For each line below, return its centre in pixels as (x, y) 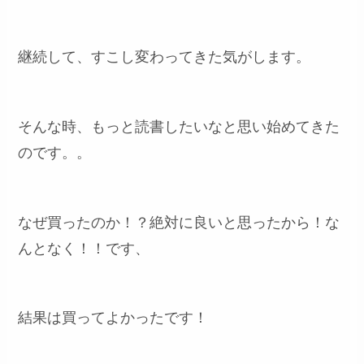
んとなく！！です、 (84, 248)
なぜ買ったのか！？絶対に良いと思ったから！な (179, 222)
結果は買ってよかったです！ (113, 318)
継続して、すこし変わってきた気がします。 (165, 57)
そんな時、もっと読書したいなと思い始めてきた (179, 126)
